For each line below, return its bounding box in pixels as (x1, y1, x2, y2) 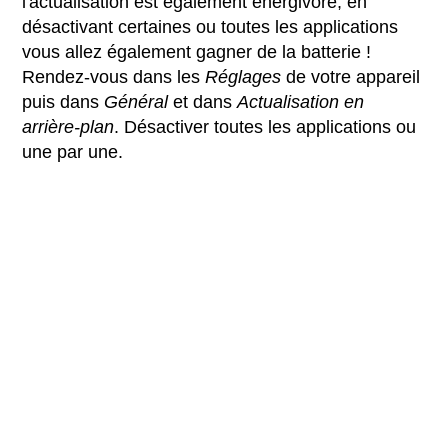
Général (104, 92, 169, 113)
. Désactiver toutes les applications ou (114, 117, 417, 138)
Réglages (205, 67, 282, 88)
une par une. (22, 142, 124, 163)
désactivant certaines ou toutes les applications (22, 17, 399, 38)
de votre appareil (281, 67, 421, 88)
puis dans (22, 92, 105, 113)
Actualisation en (237, 92, 365, 113)
